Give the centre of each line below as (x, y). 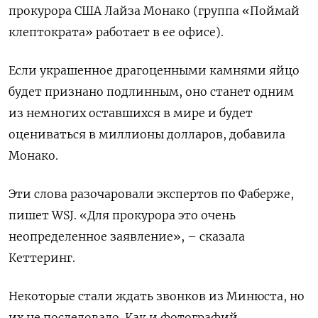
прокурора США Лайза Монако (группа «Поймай (154, 11)
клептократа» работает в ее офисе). (116, 32)
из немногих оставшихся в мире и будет (131, 113)
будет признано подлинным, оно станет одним (151, 92)
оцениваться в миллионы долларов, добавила (147, 135)
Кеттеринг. (42, 258)
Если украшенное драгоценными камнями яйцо (154, 71)
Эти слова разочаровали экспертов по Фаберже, (151, 194)
